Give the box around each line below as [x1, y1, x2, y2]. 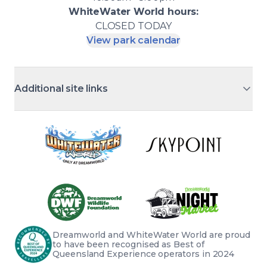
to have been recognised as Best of [52, 239, 204, 250]
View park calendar [86, 35, 181, 46]
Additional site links [14, 83, 108, 94]
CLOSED [95, 20, 138, 32]
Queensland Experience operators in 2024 [52, 249, 235, 260]
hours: [164, 6, 199, 17]
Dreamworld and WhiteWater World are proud [52, 229, 251, 241]
